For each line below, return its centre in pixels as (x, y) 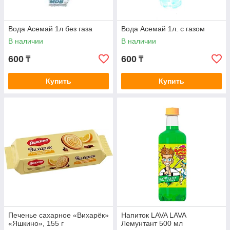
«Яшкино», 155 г (36, 224)
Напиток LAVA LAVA (154, 215)
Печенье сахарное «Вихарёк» (59, 215)
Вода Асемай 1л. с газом (163, 29)
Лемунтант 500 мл (152, 224)
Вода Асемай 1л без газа (50, 29)
